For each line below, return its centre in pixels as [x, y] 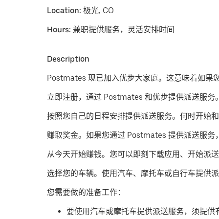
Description [68, 59]
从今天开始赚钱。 [78, 154]
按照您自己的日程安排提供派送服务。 [113, 116]
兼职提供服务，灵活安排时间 [124, 30]
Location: [64, 11]
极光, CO [98, 11]
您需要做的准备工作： [86, 192]
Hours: [60, 30]
